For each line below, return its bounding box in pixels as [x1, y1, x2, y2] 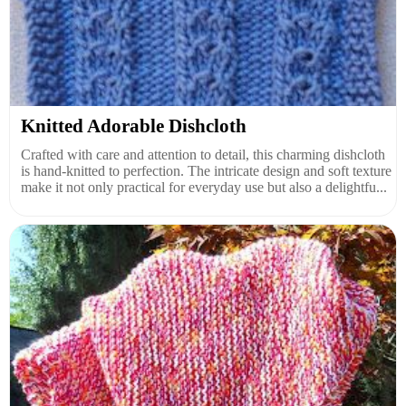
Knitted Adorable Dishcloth [21, 115, 246, 137]
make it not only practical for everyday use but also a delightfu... [21, 179, 387, 195]
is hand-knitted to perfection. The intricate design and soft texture [21, 163, 391, 179]
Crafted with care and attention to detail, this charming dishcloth [21, 147, 385, 162]
